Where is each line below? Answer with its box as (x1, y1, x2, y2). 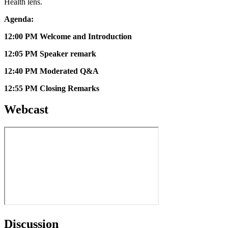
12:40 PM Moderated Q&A (4, 66, 99, 75)
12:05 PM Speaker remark (4, 49, 96, 58)
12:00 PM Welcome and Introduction (4, 32, 132, 41)
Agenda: (4, 14, 34, 23)
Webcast (4, 103, 48, 117)
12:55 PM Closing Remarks (4, 83, 99, 93)
